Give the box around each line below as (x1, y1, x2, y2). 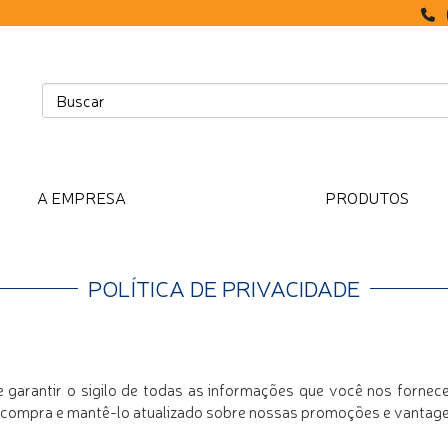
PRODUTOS (324, 186, 409, 208)
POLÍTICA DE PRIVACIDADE (88, 272, 360, 303)
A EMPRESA (37, 186, 126, 208)
